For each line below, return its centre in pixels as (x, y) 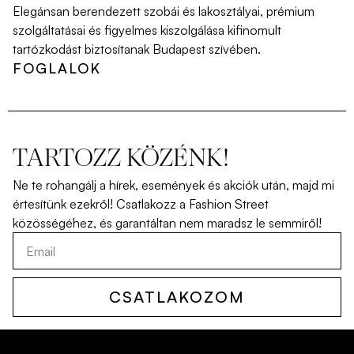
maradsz (230, 223)
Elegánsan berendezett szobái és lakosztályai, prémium (164, 11)
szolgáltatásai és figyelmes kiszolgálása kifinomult (147, 30)
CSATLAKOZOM (177, 297)
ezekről (90, 204)
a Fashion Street (222, 204)
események (173, 185)
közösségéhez (53, 223)
